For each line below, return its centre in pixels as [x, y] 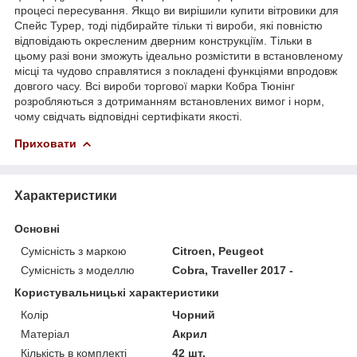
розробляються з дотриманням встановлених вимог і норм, [169, 101]
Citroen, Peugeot [218, 251]
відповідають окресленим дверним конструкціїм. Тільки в [163, 40]
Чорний [194, 314]
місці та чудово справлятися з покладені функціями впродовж [176, 71]
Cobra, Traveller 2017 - [233, 270]
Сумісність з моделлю [78, 270]
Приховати [45, 143]
